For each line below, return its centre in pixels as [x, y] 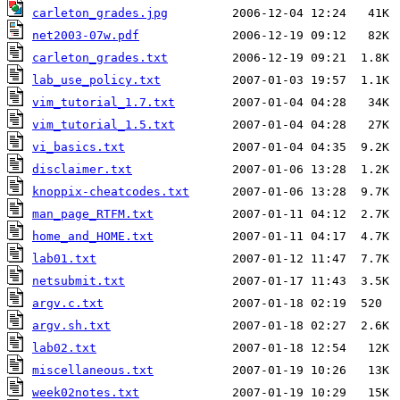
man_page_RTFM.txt [93, 213]
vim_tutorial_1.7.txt [104, 102]
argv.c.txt [68, 303]
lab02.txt [64, 347]
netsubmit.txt [79, 280]
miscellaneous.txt [93, 370]
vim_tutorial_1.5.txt [104, 124]
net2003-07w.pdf [86, 35]
